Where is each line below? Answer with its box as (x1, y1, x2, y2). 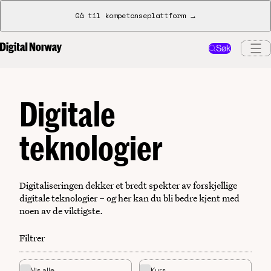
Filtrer (19, 232, 45, 244)
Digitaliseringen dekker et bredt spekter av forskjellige (19, 179, 237, 192)
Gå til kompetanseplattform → (74, 10, 197, 21)
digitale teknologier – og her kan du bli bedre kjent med (19, 192, 240, 204)
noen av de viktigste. (19, 204, 103, 217)
